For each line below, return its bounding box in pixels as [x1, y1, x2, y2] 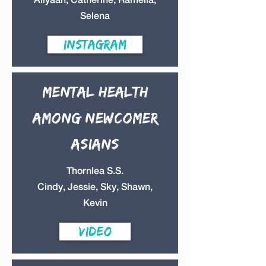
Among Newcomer [32, 109, 158, 126]
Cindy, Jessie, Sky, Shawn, [37, 181, 153, 192]
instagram [64, 37, 126, 52]
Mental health [42, 83, 148, 100]
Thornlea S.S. [66, 165, 123, 176]
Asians [71, 135, 119, 153]
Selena [80, 10, 110, 21]
